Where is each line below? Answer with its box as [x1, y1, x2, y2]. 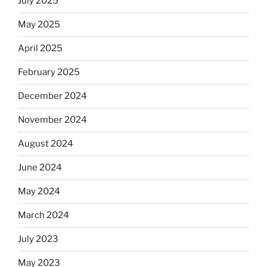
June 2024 [18, 162, 62, 173]
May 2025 [18, 19, 60, 30]
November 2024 [18, 114, 87, 125]
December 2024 [18, 91, 87, 101]
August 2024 [18, 138, 73, 149]
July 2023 [18, 234, 58, 244]
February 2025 [18, 67, 80, 77]
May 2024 [18, 186, 60, 197]
